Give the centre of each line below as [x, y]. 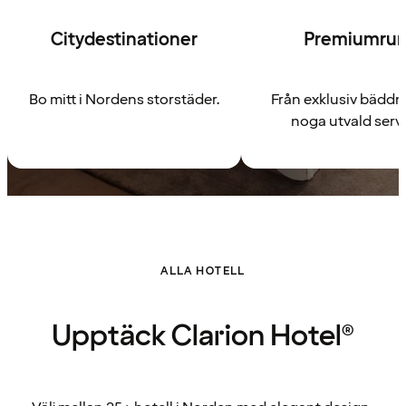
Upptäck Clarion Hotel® [203, 336]
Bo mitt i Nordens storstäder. [124, 100]
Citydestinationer [124, 40]
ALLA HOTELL [203, 271]
